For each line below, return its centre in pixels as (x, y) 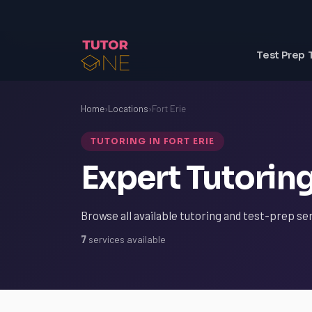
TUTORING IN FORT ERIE (153, 141)
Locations (128, 109)
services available (126, 239)
